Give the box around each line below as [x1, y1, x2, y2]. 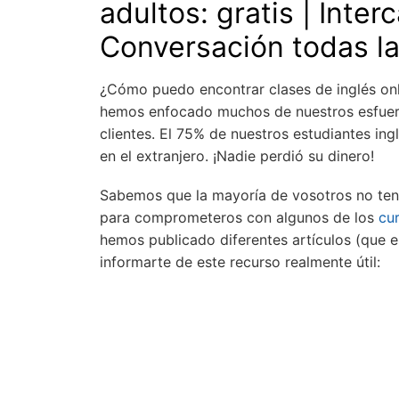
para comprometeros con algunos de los [100, 208, 379, 227]
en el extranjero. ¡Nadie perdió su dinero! [100, 147, 374, 165]
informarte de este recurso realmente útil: [100, 253, 380, 272]
